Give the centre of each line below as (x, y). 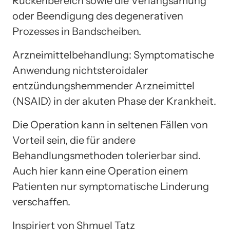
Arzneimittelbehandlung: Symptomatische (113, 55)
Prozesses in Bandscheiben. (77, 31)
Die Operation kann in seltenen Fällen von (110, 124)
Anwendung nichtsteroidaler (80, 70)
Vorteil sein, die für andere (74, 140)
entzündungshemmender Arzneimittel (103, 85)
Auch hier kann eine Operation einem (100, 171)
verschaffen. (41, 202)
